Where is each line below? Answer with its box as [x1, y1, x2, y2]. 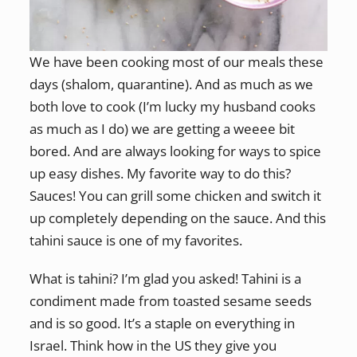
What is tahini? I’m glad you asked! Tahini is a [29, 269, 301, 288]
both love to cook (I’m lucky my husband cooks [29, 96, 316, 116]
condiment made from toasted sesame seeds [29, 292, 312, 311]
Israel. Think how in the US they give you [29, 336, 277, 355]
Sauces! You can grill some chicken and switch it [29, 186, 321, 205]
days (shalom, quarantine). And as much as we [29, 74, 313, 93]
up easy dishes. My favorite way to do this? [29, 163, 291, 182]
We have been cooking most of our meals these [29, 52, 324, 71]
